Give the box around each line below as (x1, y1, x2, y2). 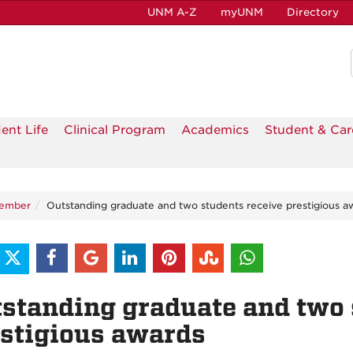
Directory (287, 6, 339, 18)
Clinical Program (64, 123, 165, 138)
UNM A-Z (147, 6, 197, 18)
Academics (181, 123, 249, 138)
